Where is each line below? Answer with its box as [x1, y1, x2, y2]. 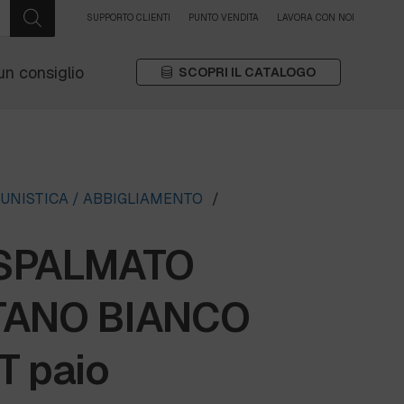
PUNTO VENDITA [188, 12, 259, 23]
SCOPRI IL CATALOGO [178, 64, 316, 80]
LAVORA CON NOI [277, 12, 354, 23]
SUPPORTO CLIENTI [87, 12, 170, 23]
